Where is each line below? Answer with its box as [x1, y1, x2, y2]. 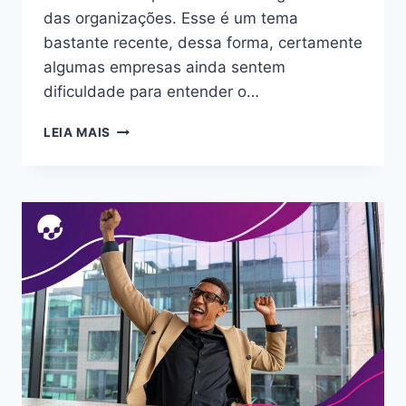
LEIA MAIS [43, 125, 111, 140]
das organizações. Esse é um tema [43, 9, 298, 28]
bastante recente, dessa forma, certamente [43, 34, 362, 53]
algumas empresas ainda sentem [43, 58, 285, 77]
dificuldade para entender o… [43, 82, 259, 101]
